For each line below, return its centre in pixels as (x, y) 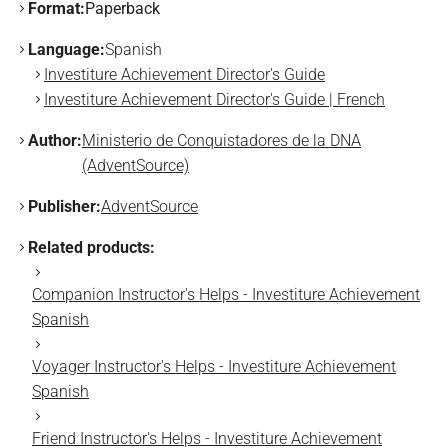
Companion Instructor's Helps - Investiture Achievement (226, 294)
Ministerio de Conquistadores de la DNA (221, 140)
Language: (66, 49)
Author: (55, 140)
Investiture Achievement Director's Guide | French (214, 99)
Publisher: (64, 206)
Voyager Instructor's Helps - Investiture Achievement (214, 366)
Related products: (91, 247)
